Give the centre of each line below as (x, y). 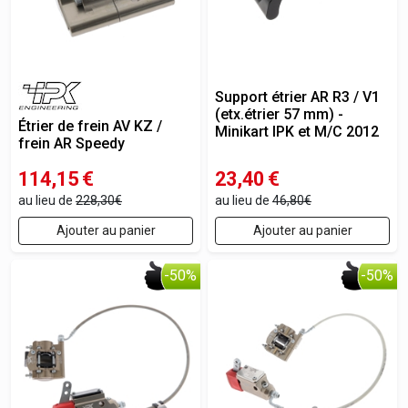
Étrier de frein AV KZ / (90, 126)
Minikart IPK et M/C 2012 (297, 132)
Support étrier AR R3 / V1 (297, 97)
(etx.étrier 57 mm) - (279, 114)
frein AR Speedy (71, 143)
